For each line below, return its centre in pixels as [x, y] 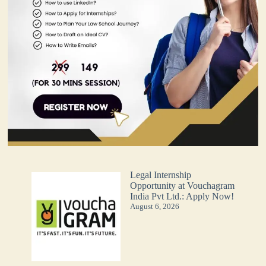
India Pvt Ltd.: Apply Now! [182, 196]
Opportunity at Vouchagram [183, 185]
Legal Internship [161, 175]
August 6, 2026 [155, 206]
